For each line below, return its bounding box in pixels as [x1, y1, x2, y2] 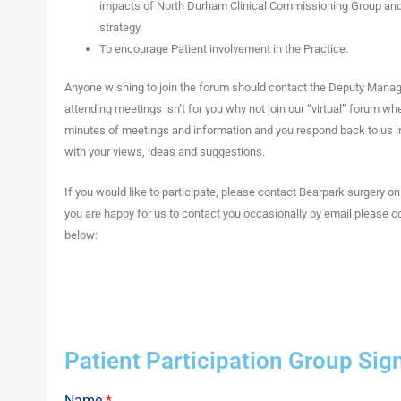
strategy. [99, 20, 142, 34]
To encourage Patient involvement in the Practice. [99, 41, 348, 55]
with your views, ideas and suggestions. [64, 145, 265, 159]
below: [64, 227, 98, 242]
